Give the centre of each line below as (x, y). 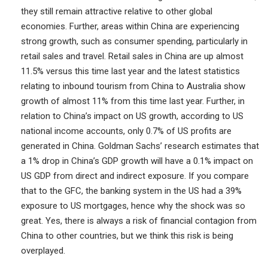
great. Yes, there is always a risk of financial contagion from (139, 221)
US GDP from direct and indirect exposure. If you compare (135, 176)
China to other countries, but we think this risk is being (127, 236)
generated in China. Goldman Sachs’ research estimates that (140, 146)
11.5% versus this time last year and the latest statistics (130, 71)
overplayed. (43, 251)
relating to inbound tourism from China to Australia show (133, 86)
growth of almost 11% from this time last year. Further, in (133, 101)
